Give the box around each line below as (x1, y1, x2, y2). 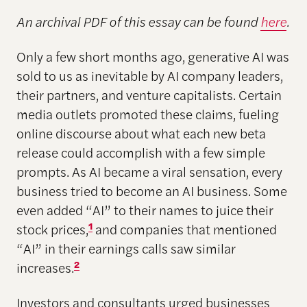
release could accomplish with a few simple (16, 143, 265, 162)
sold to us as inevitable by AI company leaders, (16, 66, 283, 86)
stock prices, (16, 219, 88, 239)
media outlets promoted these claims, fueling (16, 104, 279, 124)
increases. (16, 258, 74, 278)
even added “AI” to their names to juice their (16, 200, 273, 220)
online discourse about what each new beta (16, 123, 266, 143)
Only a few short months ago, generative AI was (16, 47, 289, 66)
